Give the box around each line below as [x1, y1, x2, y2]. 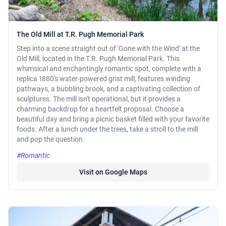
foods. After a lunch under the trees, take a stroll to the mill [17, 125, 198, 134]
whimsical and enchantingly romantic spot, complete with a [17, 65, 201, 73]
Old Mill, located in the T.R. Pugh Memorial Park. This [17, 54, 180, 63]
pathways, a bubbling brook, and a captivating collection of [17, 85, 200, 93]
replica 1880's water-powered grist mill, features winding [17, 75, 190, 83]
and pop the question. [17, 135, 85, 144]
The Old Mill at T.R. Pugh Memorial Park [17, 30, 144, 39]
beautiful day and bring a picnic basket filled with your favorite [17, 115, 209, 124]
